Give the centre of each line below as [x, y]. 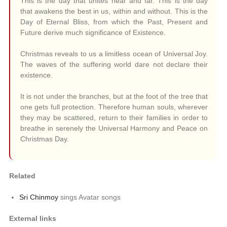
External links [32, 219]
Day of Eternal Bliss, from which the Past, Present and [114, 22]
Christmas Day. [44, 139]
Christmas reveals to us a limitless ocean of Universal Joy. [114, 54]
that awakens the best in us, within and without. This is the [114, 11]
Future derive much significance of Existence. [93, 33]
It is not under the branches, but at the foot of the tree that [114, 97]
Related [22, 176]
